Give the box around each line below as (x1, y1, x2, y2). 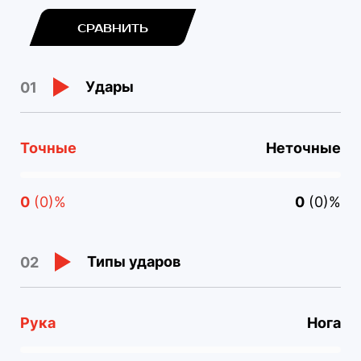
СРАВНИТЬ (77, 22, 148, 36)
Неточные (266, 139, 341, 157)
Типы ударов (87, 253, 180, 271)
